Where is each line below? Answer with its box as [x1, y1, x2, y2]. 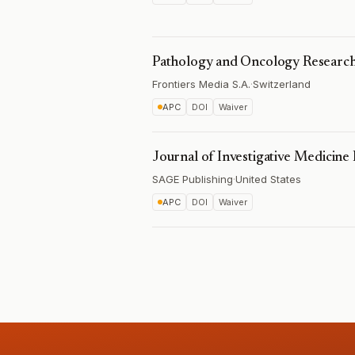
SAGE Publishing [152, 173, 233, 185]
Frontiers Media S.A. [152, 78, 250, 90]
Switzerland [253, 78, 311, 90]
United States [235, 173, 301, 185]
